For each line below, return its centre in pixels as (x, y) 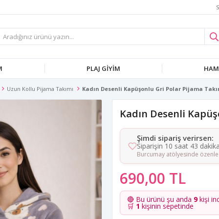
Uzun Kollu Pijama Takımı (40, 89)
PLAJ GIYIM (103, 68)
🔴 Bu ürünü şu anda (160, 199)
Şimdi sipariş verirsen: (175, 138)
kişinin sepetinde (167, 206)
